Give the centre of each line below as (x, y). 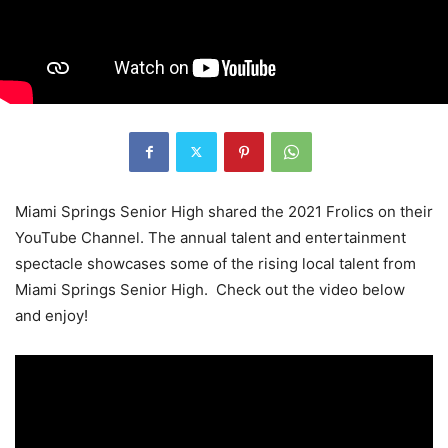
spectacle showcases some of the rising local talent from (215, 263)
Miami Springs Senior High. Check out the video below (210, 289)
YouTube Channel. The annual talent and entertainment (210, 237)
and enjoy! (51, 315)
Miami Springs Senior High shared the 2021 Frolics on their (224, 211)
